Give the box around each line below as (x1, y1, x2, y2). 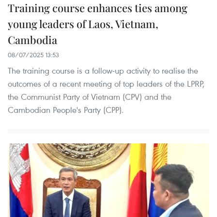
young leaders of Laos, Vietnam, (8, 16, 158, 31)
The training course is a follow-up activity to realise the (8, 64, 198, 76)
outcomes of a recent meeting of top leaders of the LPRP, (8, 77, 204, 89)
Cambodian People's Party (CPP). (8, 104, 124, 115)
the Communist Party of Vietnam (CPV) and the (8, 91, 171, 102)
